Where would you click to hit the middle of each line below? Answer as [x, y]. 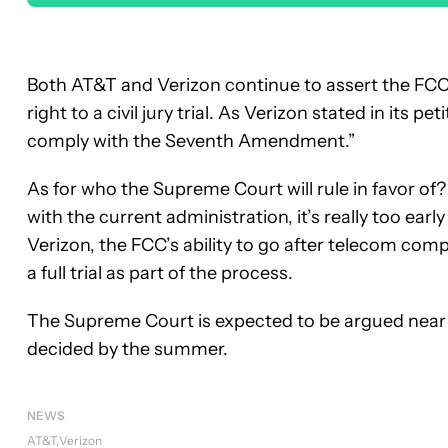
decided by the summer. [127, 348]
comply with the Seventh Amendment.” [191, 140]
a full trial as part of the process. [160, 272]
